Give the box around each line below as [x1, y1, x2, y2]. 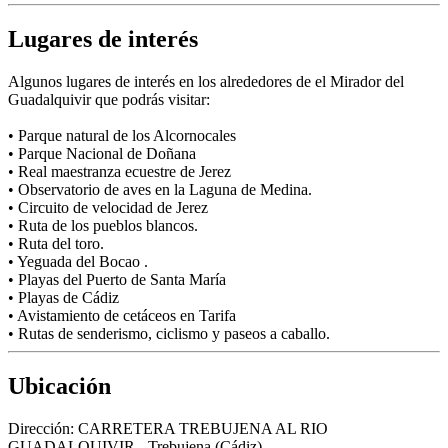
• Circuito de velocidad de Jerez [8, 199, 208, 217]
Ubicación [8, 373, 111, 400]
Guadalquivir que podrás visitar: [8, 91, 210, 109]
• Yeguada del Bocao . [8, 253, 148, 271]
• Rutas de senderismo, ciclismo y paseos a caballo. [8, 325, 330, 343]
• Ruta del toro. [8, 235, 104, 253]
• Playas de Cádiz [8, 289, 119, 307]
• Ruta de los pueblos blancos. [8, 217, 198, 235]
